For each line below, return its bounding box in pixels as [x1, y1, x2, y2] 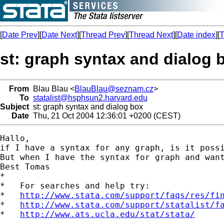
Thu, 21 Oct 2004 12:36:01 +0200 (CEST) [29, 111, 180, 120]
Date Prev [2, 30, 37, 39]
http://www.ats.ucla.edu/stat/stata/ [20, 209, 195, 219]
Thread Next [129, 30, 173, 39]
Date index [177, 30, 215, 39]
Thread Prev [81, 30, 125, 39]
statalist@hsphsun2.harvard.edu [33, 93, 147, 102]
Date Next [41, 30, 77, 39]
